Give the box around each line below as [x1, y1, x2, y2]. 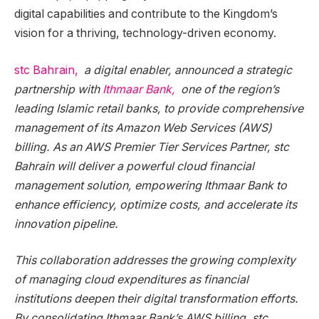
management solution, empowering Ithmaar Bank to [14, 178, 287, 192]
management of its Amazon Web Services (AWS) [14, 120, 272, 135]
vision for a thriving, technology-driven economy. [14, 26, 276, 41]
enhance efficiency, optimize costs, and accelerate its [14, 197, 297, 211]
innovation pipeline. [14, 216, 118, 231]
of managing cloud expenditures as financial [14, 273, 249, 287]
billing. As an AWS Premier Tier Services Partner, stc [14, 140, 289, 154]
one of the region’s [178, 82, 279, 96]
